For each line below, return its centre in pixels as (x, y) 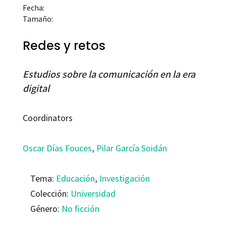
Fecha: (33, 8)
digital (36, 89)
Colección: (50, 194)
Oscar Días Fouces (57, 148)
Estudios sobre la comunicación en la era (109, 74)
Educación (75, 179)
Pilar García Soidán (131, 148)
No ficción (80, 209)
